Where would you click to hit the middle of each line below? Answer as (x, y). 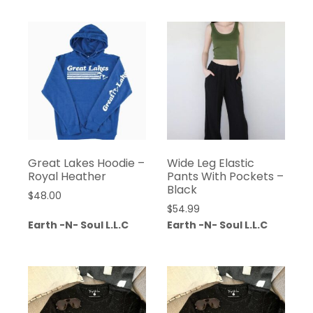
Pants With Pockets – (225, 176)
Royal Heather (67, 176)
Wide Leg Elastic (210, 163)
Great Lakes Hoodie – (86, 163)
